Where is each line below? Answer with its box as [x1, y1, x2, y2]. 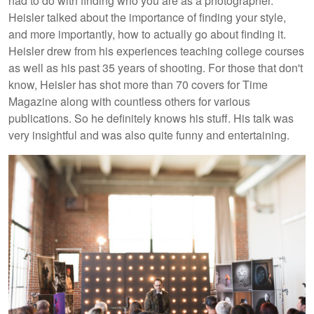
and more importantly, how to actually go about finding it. [8, 25, 286, 42]
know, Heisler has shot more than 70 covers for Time [8, 76, 268, 93]
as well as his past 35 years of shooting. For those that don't [8, 59, 303, 76]
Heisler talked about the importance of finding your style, [8, 8, 286, 25]
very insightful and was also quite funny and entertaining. [8, 126, 295, 143]
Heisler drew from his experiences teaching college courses [8, 42, 304, 59]
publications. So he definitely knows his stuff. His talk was [8, 109, 294, 126]
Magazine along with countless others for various [8, 93, 250, 109]
